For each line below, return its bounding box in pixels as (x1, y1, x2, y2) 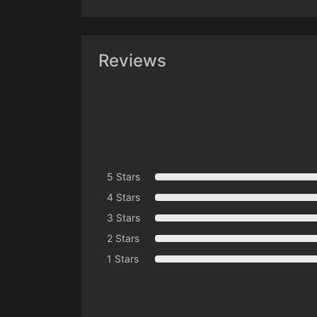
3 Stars (107, 212, 140, 224)
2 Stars (107, 232, 139, 245)
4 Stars (107, 191, 140, 204)
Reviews (98, 50, 166, 71)
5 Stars (107, 171, 140, 183)
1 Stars (107, 253, 139, 265)
